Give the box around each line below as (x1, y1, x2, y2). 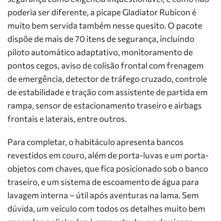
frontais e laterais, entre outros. (7, 113, 127, 124)
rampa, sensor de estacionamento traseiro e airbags (7, 100, 202, 110)
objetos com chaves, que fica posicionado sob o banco (7, 163, 208, 174)
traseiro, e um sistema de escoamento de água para (7, 177, 199, 187)
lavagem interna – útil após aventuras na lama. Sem (7, 190, 199, 200)
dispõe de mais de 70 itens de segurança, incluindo (7, 34, 194, 44)
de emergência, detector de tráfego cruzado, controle (7, 74, 207, 84)
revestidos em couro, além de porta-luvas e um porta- (7, 150, 209, 160)
